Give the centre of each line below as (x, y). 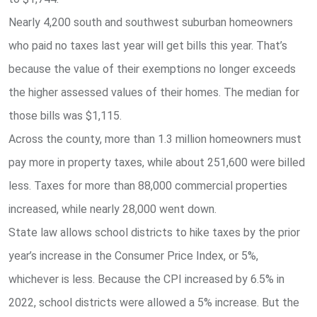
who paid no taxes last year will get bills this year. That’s (148, 46)
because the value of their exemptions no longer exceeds (152, 69)
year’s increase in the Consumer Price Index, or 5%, (133, 256)
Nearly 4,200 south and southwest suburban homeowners (151, 23)
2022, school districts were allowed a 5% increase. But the (154, 303)
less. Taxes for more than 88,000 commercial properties (148, 186)
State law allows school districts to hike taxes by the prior (154, 233)
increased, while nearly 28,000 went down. (113, 209)
